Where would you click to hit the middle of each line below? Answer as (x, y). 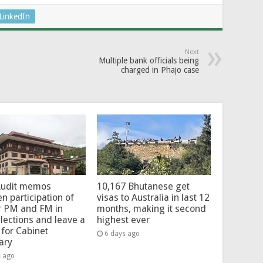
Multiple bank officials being (149, 60)
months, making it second (151, 209)
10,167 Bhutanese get (143, 187)
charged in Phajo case (160, 70)
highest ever (123, 220)
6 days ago (122, 234)
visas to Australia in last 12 (153, 198)
